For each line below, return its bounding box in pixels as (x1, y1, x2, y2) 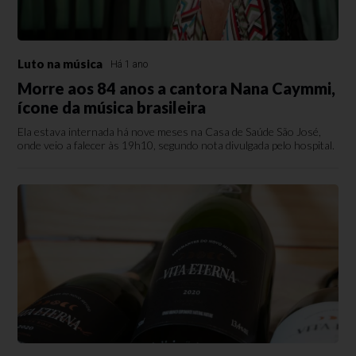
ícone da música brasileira (17, 98, 207, 117)
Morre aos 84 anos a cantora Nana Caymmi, (17, 79, 336, 98)
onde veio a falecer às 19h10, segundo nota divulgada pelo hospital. (17, 138, 335, 152)
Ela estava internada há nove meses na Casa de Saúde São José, (17, 125, 322, 138)
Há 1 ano (110, 59, 149, 70)
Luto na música (17, 56, 103, 71)
